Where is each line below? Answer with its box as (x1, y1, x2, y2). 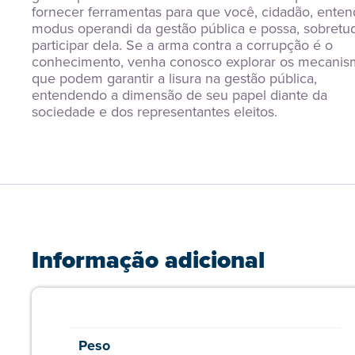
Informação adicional (32, 242, 265, 277)
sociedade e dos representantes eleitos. (32, 101, 277, 122)
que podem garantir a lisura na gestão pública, (32, 68, 317, 89)
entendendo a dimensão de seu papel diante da (32, 85, 327, 105)
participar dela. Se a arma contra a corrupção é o (32, 35, 333, 55)
